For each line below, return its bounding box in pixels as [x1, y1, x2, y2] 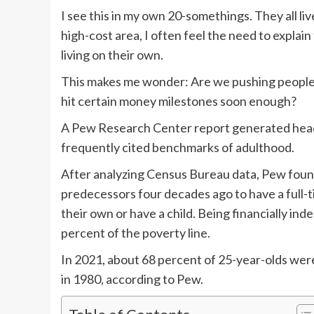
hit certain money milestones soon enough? [61, 93, 296, 109]
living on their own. [61, 47, 163, 63]
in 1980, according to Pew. [61, 271, 203, 287]
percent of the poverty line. [61, 225, 210, 241]
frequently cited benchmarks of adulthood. [61, 139, 294, 156]
